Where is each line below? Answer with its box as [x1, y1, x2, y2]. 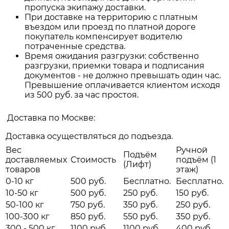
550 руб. [123, 212, 157, 222]
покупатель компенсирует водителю [25, 32, 182, 42]
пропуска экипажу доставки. [25, 3, 146, 13]
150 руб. [176, 188, 209, 198]
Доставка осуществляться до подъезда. [6, 131, 173, 142]
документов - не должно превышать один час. [25, 71, 221, 81]
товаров [6, 165, 40, 175]
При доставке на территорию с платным [25, 12, 198, 22]
